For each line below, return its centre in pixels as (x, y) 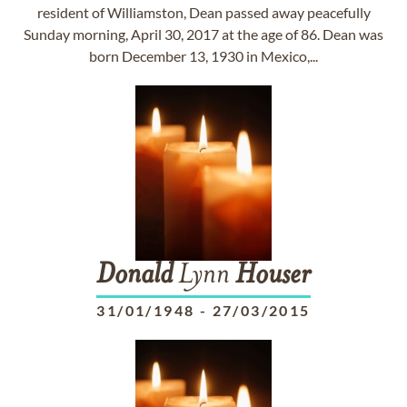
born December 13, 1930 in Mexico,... (203, 56)
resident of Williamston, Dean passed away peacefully (203, 12)
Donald (134, 276)
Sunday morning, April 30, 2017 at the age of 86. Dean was (203, 34)
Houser (273, 276)
